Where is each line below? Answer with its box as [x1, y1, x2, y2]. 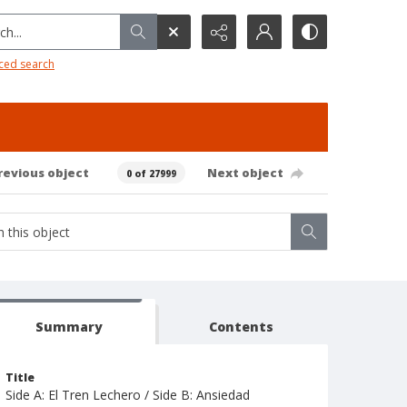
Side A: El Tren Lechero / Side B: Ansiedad [5, 386, 250, 403]
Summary [35, 318, 103, 335]
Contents [209, 318, 274, 335]
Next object [206, 164, 283, 181]
